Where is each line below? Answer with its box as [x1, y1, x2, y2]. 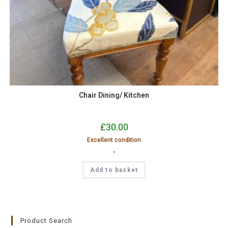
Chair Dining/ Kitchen [79, 91, 149, 99]
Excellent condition [87, 136, 141, 144]
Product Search [20, 216, 73, 224]
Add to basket [90, 166, 138, 174]
